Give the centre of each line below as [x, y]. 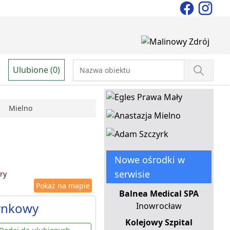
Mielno [21, 108]
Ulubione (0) [36, 70]
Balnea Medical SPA [159, 194]
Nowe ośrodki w [149, 160]
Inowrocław [159, 206]
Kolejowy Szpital [159, 223]
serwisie [132, 174]
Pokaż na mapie [63, 186]
